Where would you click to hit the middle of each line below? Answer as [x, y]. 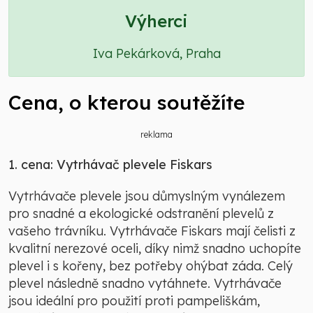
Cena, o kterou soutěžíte [127, 103]
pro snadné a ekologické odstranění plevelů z [141, 214]
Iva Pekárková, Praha [156, 54]
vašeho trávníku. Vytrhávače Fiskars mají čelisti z [152, 231]
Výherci [156, 21]
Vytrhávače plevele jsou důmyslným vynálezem [147, 196]
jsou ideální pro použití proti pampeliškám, [134, 301]
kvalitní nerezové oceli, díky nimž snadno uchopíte [155, 249]
